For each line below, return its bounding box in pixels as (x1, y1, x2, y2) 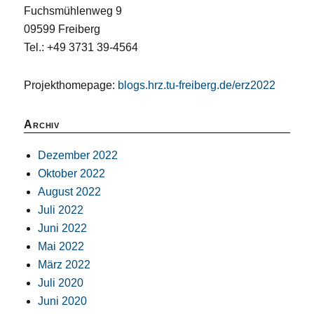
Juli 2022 (38, 203, 84, 216)
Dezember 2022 (38, 149, 118, 161)
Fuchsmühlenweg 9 (24, 4, 123, 17)
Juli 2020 (38, 276, 84, 289)
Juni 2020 (38, 294, 88, 307)
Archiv (24, 118, 60, 130)
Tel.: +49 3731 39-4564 (24, 41, 139, 53)
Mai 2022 (38, 240, 85, 252)
